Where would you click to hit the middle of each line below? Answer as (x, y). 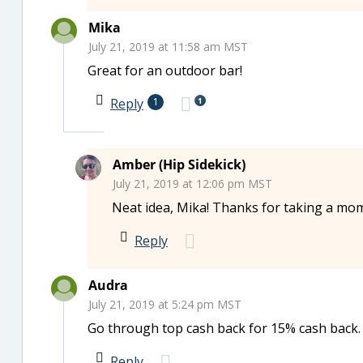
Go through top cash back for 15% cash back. (224, 328)
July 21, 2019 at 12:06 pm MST (192, 184)
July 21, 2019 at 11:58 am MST (168, 47)
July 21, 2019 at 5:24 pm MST (165, 304)
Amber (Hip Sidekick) (179, 164)
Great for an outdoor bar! (165, 70)
